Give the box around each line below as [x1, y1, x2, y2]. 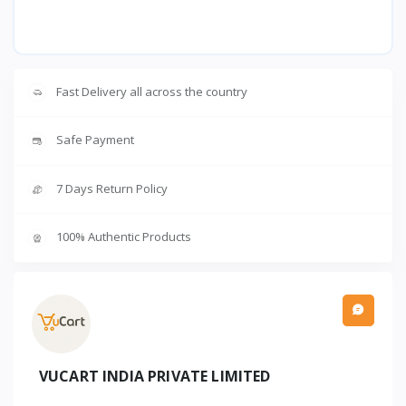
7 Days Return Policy [56, 179, 168, 197]
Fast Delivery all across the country [56, 82, 247, 100]
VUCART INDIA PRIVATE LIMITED [39, 365, 271, 386]
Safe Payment [56, 131, 134, 149]
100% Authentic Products [56, 228, 191, 246]
